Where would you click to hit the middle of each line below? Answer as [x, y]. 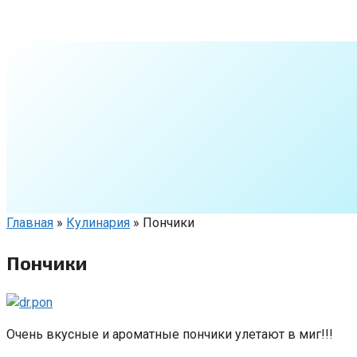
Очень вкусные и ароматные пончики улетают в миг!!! [170, 334]
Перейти [31, 15]
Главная [30, 223]
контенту [32, 53]
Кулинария [98, 223]
